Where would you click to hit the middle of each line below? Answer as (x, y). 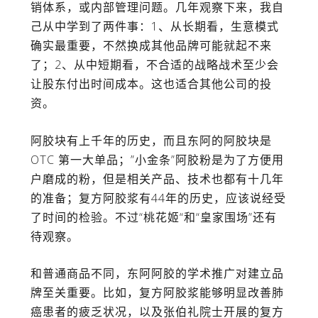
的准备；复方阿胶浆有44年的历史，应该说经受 (158, 198)
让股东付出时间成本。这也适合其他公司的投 (151, 84)
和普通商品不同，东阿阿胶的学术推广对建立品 (157, 274)
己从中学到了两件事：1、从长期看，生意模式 (154, 27)
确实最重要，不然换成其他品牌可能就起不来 (151, 46)
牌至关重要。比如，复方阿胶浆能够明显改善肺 (157, 293)
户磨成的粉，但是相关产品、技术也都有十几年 (157, 179)
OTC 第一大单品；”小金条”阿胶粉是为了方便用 (157, 159)
